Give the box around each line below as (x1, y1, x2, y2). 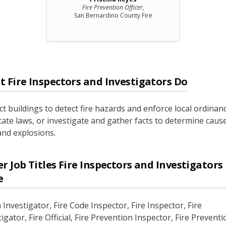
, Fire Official (24, 212, 71, 223)
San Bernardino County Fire (74, 11, 152, 20)
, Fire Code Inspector (49, 200, 127, 211)
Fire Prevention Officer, (82, 3, 144, 12)
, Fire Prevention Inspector (70, 212, 171, 223)
